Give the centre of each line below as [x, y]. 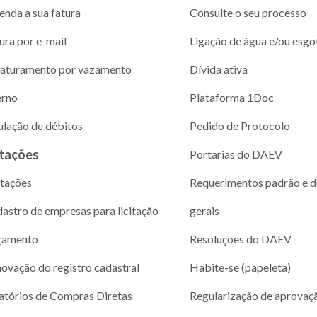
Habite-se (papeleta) [240, 267]
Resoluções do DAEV [240, 238]
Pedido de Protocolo [240, 125]
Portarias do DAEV [236, 154]
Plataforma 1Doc [231, 97]
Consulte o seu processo [248, 12]
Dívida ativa [218, 69]
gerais [204, 210]
